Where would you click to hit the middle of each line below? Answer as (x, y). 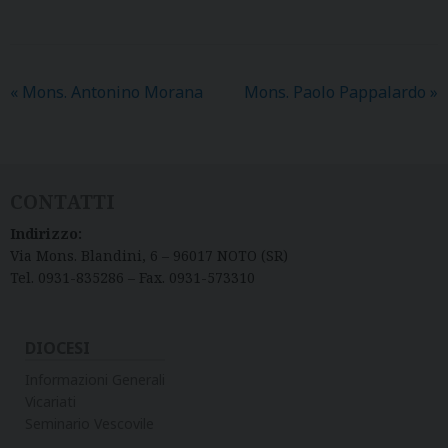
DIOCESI (57, 347)
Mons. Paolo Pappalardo (337, 91)
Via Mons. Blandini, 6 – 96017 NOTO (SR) (149, 255)
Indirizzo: (46, 233)
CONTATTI (62, 201)
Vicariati (50, 401)
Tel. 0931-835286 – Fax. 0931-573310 (132, 277)
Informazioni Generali (95, 379)
